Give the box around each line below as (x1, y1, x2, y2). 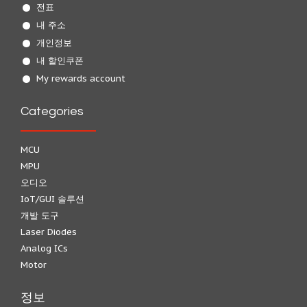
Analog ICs (21, 243, 68, 254)
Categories (21, 105, 84, 118)
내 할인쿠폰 (36, 55, 84, 66)
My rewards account (36, 73, 125, 84)
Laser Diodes (21, 226, 77, 238)
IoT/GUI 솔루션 (21, 193, 84, 205)
